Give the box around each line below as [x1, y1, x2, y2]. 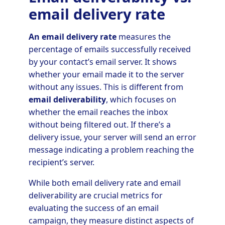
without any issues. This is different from [28, 81, 183, 93]
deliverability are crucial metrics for [28, 190, 163, 201]
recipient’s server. [28, 157, 94, 168]
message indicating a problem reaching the [28, 144, 194, 156]
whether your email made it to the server [28, 69, 184, 80]
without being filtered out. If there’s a [28, 119, 171, 131]
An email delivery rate [28, 31, 117, 43]
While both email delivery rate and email [28, 177, 181, 189]
